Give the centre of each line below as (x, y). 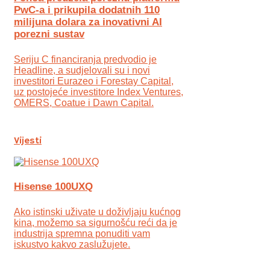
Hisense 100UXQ (53, 187)
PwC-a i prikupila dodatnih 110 (87, 10)
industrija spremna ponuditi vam (82, 234)
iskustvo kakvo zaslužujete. (72, 245)
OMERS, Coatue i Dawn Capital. (84, 102)
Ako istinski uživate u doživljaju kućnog (97, 212)
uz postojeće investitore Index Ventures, (99, 92)
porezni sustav (49, 34)
